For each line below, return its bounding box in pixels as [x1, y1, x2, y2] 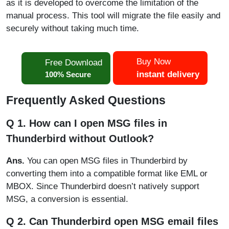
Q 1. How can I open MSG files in [6, 118, 167, 129]
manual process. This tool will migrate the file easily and [6, 11, 220, 20]
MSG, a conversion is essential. [6, 194, 128, 204]
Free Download [45, 57, 102, 67]
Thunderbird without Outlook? [6, 133, 154, 144]
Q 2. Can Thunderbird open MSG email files [6, 216, 218, 227]
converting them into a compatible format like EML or [6, 169, 208, 178]
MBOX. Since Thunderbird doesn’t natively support [6, 181, 199, 191]
